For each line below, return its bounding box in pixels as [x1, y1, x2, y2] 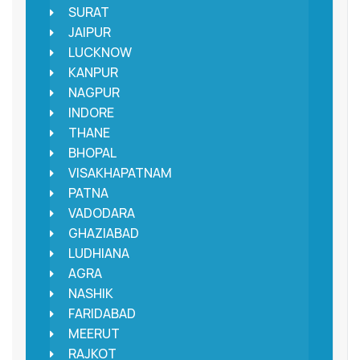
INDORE [67, 104, 114, 122]
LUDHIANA [67, 244, 129, 263]
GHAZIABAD [67, 224, 139, 243]
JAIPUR [67, 23, 111, 42]
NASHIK [67, 284, 113, 303]
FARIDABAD [67, 305, 136, 323]
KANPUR [67, 63, 118, 82]
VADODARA [67, 204, 135, 223]
